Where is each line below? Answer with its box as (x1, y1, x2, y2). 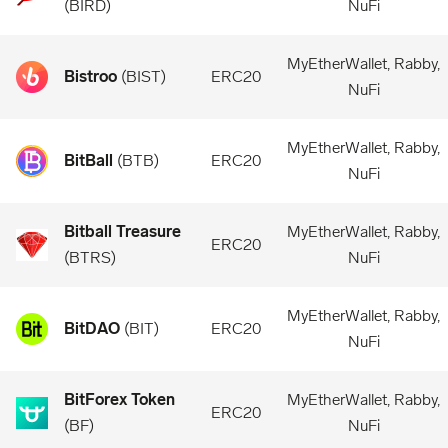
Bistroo (64, 67, 117, 86)
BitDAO (64, 319, 120, 338)
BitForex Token (64, 390, 175, 409)
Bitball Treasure (64, 222, 181, 241)
